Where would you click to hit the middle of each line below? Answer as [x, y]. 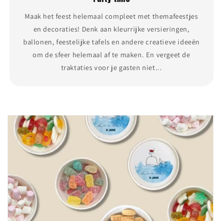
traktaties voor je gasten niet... [111, 67]
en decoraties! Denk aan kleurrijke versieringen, [111, 29]
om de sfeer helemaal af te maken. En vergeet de [111, 54]
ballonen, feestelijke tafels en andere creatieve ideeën [111, 41]
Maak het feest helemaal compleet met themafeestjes [111, 16]
